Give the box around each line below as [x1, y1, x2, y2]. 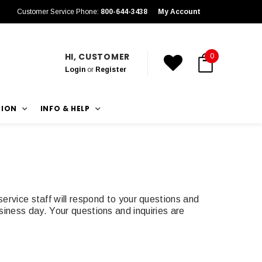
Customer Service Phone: [16, 8, 101, 16]
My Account [157, 8, 201, 16]
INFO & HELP [40, 104, 90, 113]
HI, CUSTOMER [64, 50, 130, 63]
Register [95, 65, 126, 74]
